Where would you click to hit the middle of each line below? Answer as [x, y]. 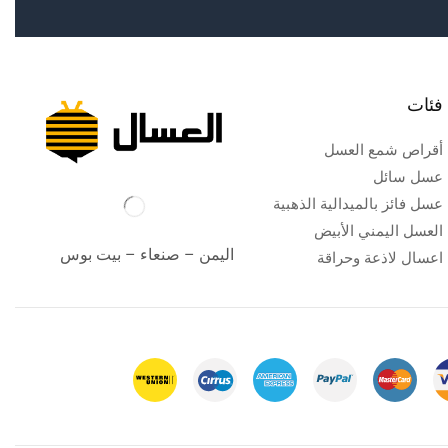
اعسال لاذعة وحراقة [380, 258]
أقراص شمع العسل [384, 150]
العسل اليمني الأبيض [379, 231]
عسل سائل [408, 177]
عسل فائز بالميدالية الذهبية [358, 204]
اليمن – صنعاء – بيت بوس [145, 255]
